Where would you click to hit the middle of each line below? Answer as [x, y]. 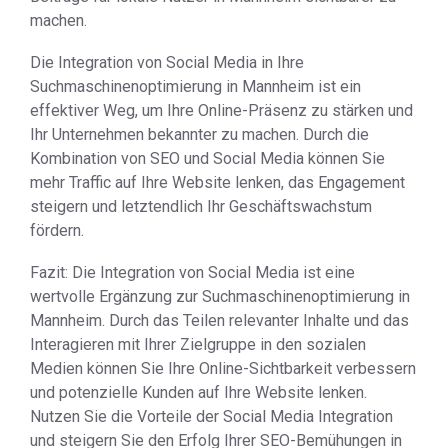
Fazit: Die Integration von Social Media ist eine [192, 272]
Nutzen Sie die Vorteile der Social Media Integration [211, 416]
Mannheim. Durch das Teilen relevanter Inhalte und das [219, 320]
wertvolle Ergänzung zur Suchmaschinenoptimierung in [220, 296]
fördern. [57, 230]
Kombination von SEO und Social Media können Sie [207, 158]
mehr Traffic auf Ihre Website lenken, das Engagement [217, 182]
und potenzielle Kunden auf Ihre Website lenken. [198, 392]
